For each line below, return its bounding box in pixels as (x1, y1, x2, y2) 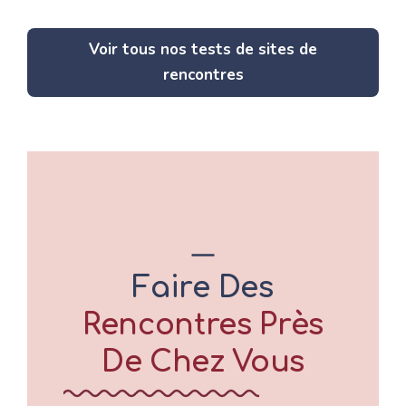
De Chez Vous (101, 345, 305, 379)
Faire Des (132, 271, 274, 304)
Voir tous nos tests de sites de (89, 39, 317, 61)
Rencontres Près (82, 308, 324, 342)
